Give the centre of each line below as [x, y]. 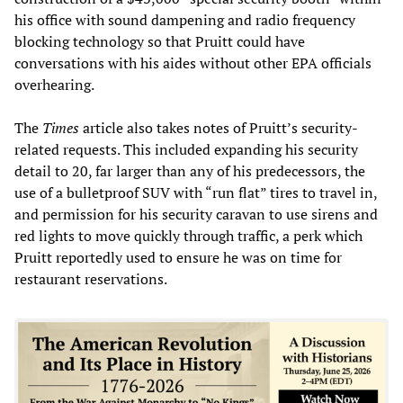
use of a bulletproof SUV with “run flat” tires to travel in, [196, 192]
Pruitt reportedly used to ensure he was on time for [178, 257]
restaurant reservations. [91, 278]
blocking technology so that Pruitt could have [160, 41]
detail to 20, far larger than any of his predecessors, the [190, 170]
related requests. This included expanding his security [186, 149]
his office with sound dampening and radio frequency [185, 19]
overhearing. [54, 84]
